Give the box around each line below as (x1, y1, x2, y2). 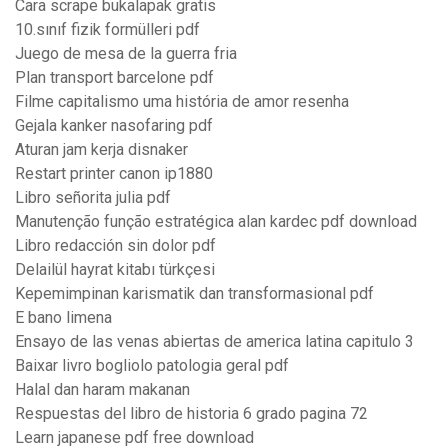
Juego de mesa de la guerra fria (15, 44, 237, 64)
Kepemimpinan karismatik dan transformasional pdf (15, 284, 374, 304)
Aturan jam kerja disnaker (15, 140, 188, 160)
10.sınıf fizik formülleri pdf (15, 20, 200, 40)
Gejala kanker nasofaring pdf (15, 116, 213, 136)
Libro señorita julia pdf (15, 188, 171, 208)
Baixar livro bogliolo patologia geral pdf (15, 356, 289, 376)
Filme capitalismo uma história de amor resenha (15, 92, 349, 112)
